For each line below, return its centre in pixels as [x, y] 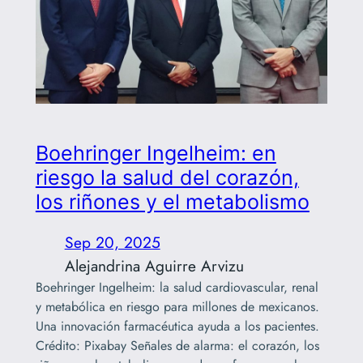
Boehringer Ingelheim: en [156, 154]
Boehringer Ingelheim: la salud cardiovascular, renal [177, 288]
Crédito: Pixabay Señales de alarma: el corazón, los [177, 346]
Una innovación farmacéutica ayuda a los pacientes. [177, 327]
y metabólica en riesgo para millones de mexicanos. [177, 307]
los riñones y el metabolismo [172, 202]
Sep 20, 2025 [112, 243]
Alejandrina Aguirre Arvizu [154, 266]
